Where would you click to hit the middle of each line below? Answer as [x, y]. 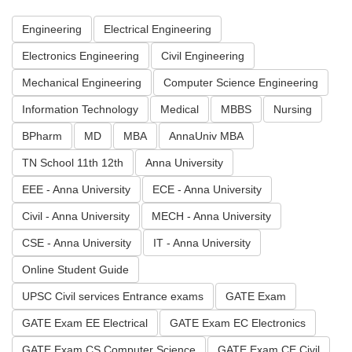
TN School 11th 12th [73, 163]
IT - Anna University [202, 243]
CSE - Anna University [77, 243]
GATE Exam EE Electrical [85, 323]
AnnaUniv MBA [206, 136]
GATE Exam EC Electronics [238, 323]
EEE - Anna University [76, 190]
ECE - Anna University [207, 190]
